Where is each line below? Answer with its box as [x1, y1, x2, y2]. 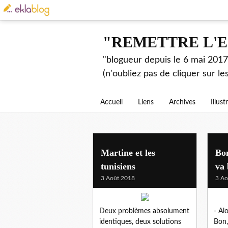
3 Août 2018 [101, 175, 135, 181]
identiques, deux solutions [99, 218, 181, 225]
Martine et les [101, 147, 155, 158]
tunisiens [101, 161, 135, 172]
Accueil [100, 99, 123, 106]
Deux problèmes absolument [99, 207, 189, 215]
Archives [169, 99, 195, 106]
